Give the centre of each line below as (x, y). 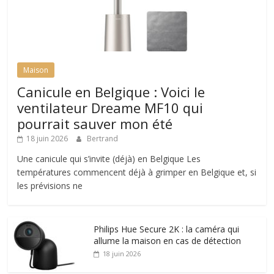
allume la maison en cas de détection (168, 240)
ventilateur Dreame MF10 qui (110, 107)
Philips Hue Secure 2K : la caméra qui (167, 229)
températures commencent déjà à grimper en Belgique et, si (137, 172)
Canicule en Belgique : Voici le (111, 91)
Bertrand (103, 138)
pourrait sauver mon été (95, 123)
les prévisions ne (50, 185)
